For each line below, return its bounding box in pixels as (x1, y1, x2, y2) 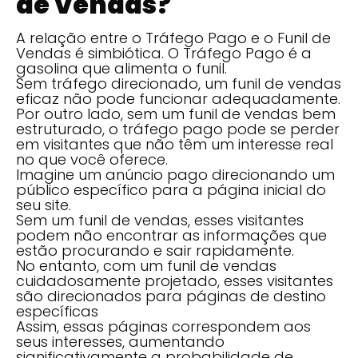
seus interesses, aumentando (16, 331, 225, 352)
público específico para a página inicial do (16, 179, 326, 200)
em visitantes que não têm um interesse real (16, 133, 333, 154)
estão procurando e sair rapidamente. (16, 240, 298, 261)
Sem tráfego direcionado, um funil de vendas (16, 73, 341, 93)
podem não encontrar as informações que (16, 225, 327, 245)
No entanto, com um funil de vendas (16, 255, 276, 276)
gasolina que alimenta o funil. (16, 58, 231, 78)
